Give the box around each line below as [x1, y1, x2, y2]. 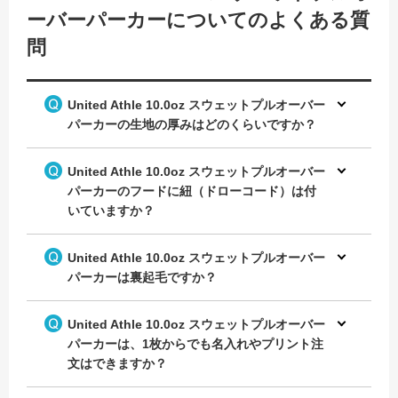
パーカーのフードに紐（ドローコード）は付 [68, 183, 316, 198]
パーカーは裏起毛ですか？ [68, 269, 217, 284]
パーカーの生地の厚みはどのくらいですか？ [68, 116, 316, 131]
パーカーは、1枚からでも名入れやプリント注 [68, 336, 323, 351]
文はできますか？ [68, 355, 167, 370]
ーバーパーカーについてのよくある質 [27, 8, 370, 31]
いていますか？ [68, 203, 155, 218]
